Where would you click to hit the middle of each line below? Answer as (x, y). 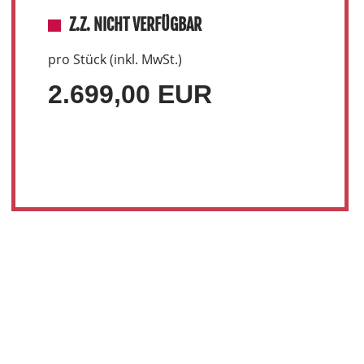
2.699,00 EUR (130, 94)
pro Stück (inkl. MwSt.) (115, 59)
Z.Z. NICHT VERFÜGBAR (135, 25)
